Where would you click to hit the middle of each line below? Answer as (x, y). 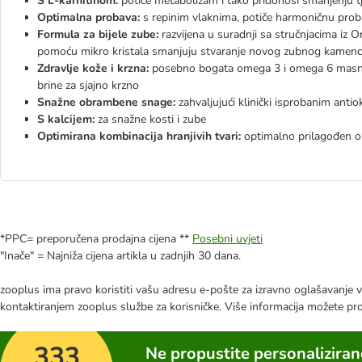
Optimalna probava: (88, 17)
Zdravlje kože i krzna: (93, 68)
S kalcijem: (66, 119)
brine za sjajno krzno (88, 85)
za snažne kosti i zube (150, 119)
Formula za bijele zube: (98, 34)
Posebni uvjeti (227, 239)
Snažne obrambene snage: (106, 102)
